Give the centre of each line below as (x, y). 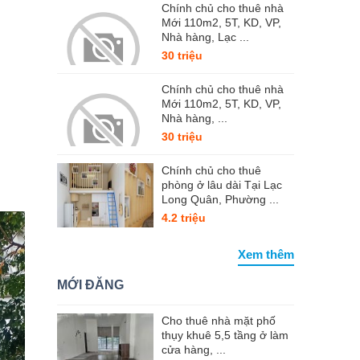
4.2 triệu (184, 218)
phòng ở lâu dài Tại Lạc (222, 185)
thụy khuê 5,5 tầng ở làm (225, 335)
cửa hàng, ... (194, 350)
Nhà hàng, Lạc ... (205, 37)
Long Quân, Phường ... (220, 199)
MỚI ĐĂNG (90, 285)
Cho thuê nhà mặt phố (219, 321)
